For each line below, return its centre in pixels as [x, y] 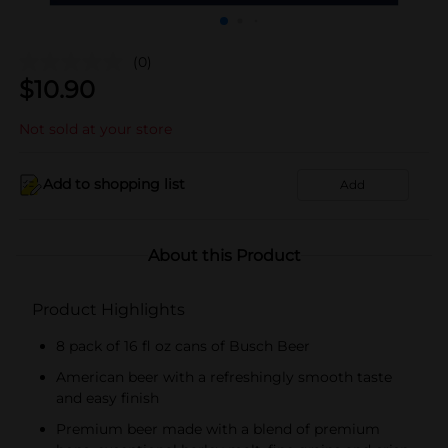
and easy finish [107, 397]
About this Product [224, 255]
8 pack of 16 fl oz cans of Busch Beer [183, 345]
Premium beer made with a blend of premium [218, 428]
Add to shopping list [114, 184]
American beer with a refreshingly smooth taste [224, 376]
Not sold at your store [95, 128]
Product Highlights [108, 309]
